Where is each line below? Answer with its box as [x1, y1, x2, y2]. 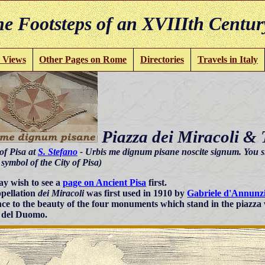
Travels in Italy [197, 54, 258, 64]
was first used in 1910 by [84, 188, 188, 198]
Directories [140, 54, 185, 64]
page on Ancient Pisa [63, 177, 147, 188]
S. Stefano [38, 146, 77, 157]
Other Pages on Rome [39, 54, 127, 64]
